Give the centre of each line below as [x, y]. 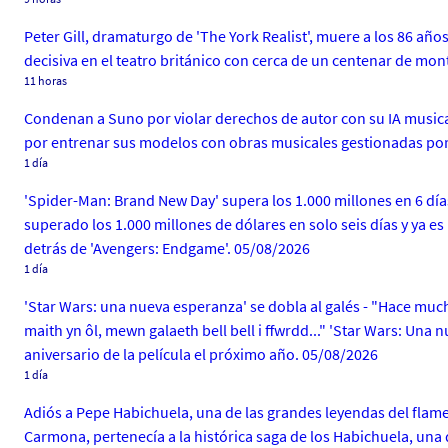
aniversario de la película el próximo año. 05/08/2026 [201, 354]
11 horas [45, 80]
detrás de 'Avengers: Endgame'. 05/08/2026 [167, 248]
